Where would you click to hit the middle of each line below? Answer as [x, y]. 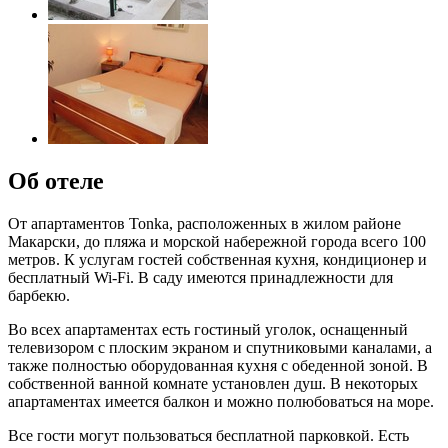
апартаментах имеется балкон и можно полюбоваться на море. [221, 401]
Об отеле [56, 180]
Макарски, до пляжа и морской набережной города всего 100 [217, 241]
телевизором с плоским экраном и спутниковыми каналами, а [220, 347]
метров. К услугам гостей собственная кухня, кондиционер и [217, 259]
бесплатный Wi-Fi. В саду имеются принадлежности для [200, 277]
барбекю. [39, 295]
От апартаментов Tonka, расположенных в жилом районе [204, 223]
